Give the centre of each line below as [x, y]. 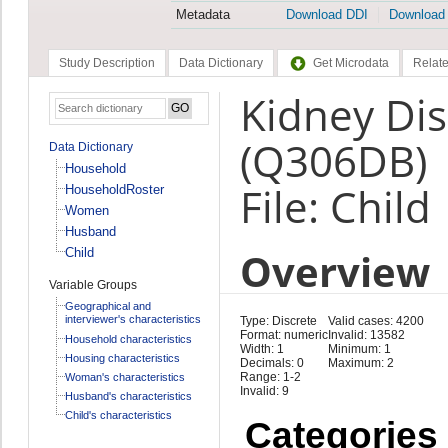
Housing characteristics [122, 357]
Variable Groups [92, 284]
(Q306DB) [333, 160]
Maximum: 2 [360, 362]
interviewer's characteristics [132, 319]
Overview [334, 271]
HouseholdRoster [114, 189]
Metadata [202, 15]
